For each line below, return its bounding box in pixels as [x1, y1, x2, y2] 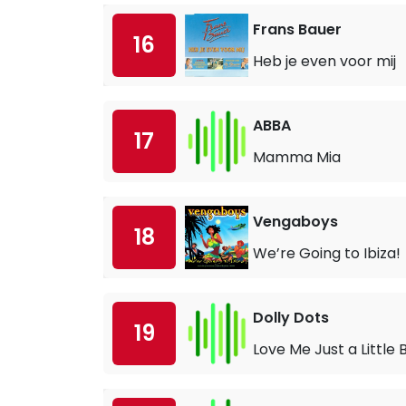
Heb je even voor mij [253, 50, 396, 72]
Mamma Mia [253, 146, 341, 168]
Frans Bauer [253, 18, 342, 40]
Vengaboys [253, 210, 338, 232]
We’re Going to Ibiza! [253, 242, 401, 264]
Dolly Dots [253, 306, 329, 328]
